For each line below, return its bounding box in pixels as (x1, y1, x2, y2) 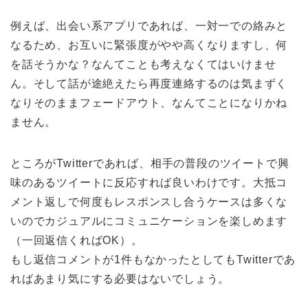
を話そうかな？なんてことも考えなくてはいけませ (10, 58, 276, 70)
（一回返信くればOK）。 (10, 234, 143, 246)
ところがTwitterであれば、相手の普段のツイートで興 (10, 157, 289, 169)
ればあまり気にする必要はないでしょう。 (10, 272, 230, 285)
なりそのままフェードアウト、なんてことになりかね (10, 96, 288, 109)
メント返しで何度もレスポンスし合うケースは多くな (10, 195, 288, 208)
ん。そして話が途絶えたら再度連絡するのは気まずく (10, 77, 288, 89)
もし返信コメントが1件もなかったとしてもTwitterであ (10, 253, 296, 265)
